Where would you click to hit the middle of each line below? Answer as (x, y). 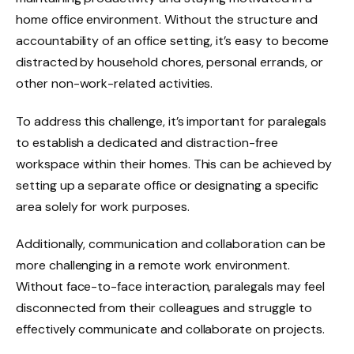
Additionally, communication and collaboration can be (171, 244)
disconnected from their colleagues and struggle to (164, 308)
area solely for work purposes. (103, 206)
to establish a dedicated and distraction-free (147, 142)
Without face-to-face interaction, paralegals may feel (170, 287)
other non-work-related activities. (115, 83)
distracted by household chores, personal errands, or (169, 62)
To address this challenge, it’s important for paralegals (171, 121)
